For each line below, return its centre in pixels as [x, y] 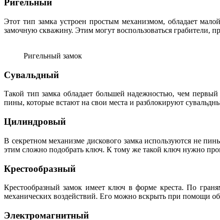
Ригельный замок [53, 55]
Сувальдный [31, 75]
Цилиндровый [35, 122]
